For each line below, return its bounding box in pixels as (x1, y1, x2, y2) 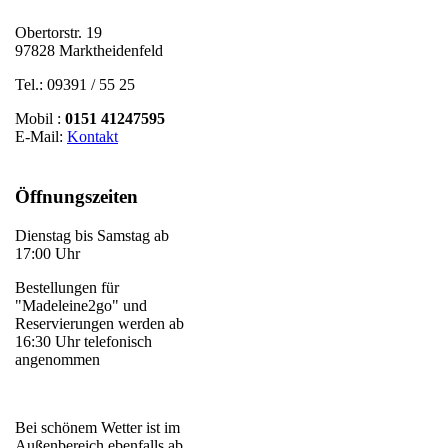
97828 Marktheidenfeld (15, 42, 163, 59)
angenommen (15, 350, 100, 368)
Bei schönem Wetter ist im (15, 418, 180, 436)
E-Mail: (15, 128, 67, 145)
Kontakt (67, 128, 118, 145)
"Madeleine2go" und (15, 296, 147, 314)
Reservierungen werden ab (15, 314, 184, 332)
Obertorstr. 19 (15, 24, 102, 41)
